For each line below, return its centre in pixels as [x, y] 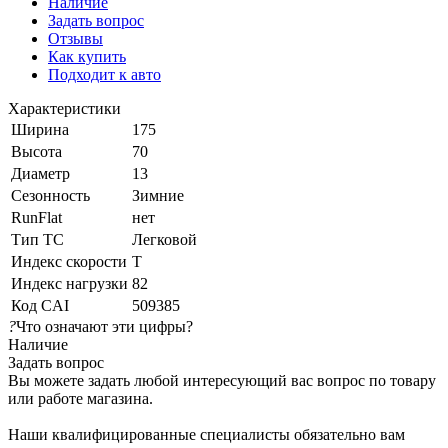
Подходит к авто [104, 74]
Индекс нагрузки [69, 283]
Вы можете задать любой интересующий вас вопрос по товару [222, 380]
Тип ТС [37, 239]
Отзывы [75, 38]
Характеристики [64, 108]
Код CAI [40, 305]
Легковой [164, 239]
